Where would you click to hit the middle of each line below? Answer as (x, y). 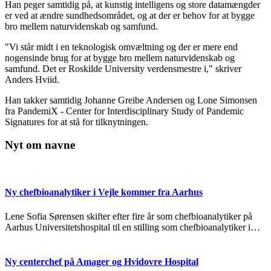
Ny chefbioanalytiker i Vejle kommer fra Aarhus (104, 192)
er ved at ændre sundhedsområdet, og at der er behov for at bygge (130, 15)
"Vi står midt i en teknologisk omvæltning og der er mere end (121, 47)
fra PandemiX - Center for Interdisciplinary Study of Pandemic (124, 111)
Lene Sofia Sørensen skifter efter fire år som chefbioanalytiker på (129, 216)
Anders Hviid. (32, 79)
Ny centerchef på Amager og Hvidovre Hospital (102, 261)
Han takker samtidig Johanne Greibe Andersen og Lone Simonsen (131, 100)
